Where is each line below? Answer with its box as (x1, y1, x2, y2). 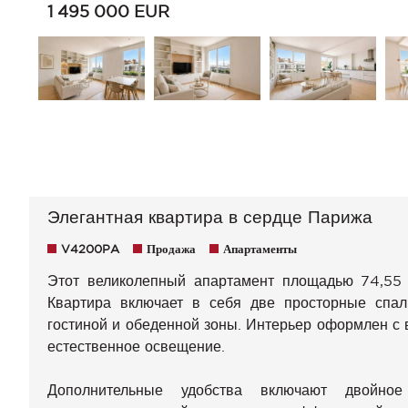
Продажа (147, 242, 196, 257)
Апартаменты (223, 242, 297, 257)
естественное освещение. (47, 338, 225, 355)
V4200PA (61, 242, 119, 257)
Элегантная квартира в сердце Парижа (47, 207, 372, 228)
